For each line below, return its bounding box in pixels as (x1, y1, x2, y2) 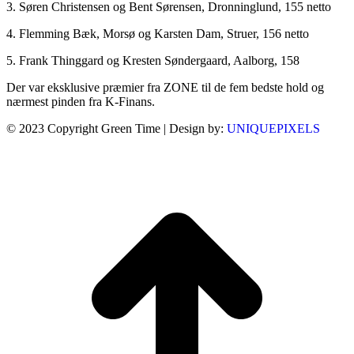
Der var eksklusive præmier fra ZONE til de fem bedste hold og (6, 80, 324, 94)
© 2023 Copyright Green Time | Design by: (6, 121, 227, 135)
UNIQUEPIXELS (227, 121, 320, 135)
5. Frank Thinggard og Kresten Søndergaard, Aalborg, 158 (6, 53, 299, 67)
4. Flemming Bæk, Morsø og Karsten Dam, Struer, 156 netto (6, 26, 309, 40)
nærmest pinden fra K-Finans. (6, 94, 155, 108)
